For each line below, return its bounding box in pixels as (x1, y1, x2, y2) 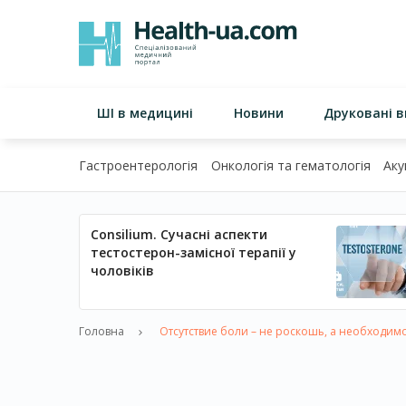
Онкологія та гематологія (210, 157, 371, 174)
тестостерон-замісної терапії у (91, 244, 296, 261)
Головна (79, 324, 124, 339)
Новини (233, 104, 284, 121)
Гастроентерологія (79, 157, 198, 174)
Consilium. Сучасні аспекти (91, 226, 267, 243)
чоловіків (91, 262, 154, 279)
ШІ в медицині (97, 104, 193, 121)
